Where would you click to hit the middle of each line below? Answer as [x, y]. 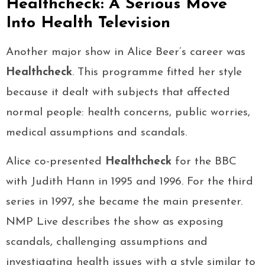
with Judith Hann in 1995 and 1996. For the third [130, 182]
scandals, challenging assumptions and [107, 243]
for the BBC [204, 162]
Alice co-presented [56, 162]
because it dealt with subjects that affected [118, 93]
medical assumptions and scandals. [96, 133]
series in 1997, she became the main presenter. [124, 202]
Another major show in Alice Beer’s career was [126, 53]
